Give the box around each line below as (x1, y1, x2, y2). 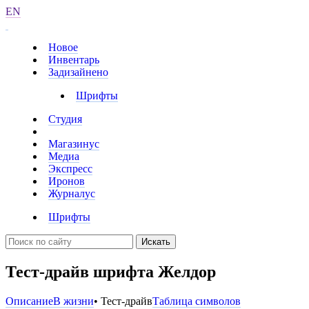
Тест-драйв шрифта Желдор (6, 262, 216, 281)
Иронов (48, 175, 85, 187)
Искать (141, 237, 170, 247)
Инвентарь (48, 54, 99, 66)
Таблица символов (152, 295, 241, 307)
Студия (48, 113, 82, 125)
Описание (6, 295, 53, 307)
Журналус (48, 188, 95, 199)
